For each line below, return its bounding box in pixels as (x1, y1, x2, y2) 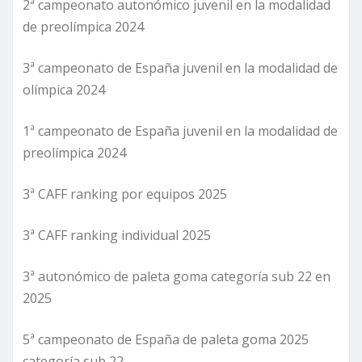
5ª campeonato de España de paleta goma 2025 (23, 330, 309, 348)
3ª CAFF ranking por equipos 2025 (23, 184, 230, 203)
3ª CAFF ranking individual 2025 (23, 225, 211, 244)
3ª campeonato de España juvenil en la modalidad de (23, 58, 338, 77)
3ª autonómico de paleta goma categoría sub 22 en (23, 267, 330, 285)
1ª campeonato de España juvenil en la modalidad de (23, 121, 338, 140)
